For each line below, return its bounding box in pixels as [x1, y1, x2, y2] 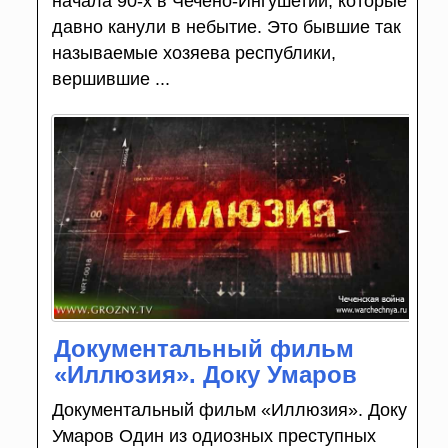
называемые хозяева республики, [51, 42, 336, 63]
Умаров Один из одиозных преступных [51, 425, 376, 446]
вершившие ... [51, 68, 170, 89]
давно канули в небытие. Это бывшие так [51, 16, 401, 37]
